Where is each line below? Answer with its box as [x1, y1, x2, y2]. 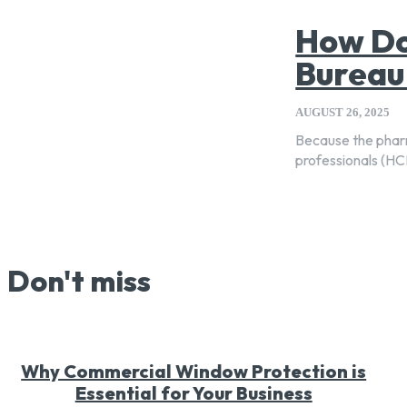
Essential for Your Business [74, 381, 313, 404]
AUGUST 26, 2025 [295, 105, 391, 120]
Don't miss [7, 262, 151, 299]
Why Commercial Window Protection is [21, 359, 367, 382]
